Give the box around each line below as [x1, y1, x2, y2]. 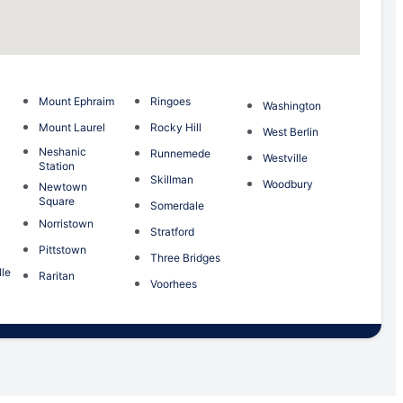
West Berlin [262, 125, 318, 139]
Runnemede [150, 147, 211, 161]
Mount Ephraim [38, 94, 114, 109]
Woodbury [262, 177, 313, 192]
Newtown [38, 180, 87, 194]
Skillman [150, 173, 194, 187]
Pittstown [38, 243, 86, 257]
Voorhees [150, 277, 198, 291]
